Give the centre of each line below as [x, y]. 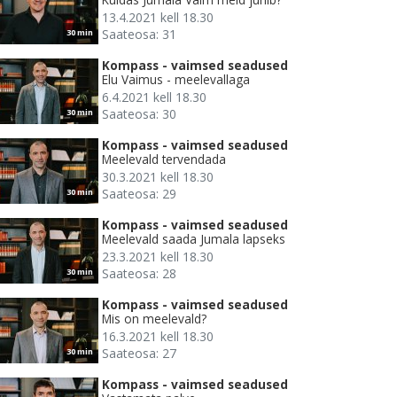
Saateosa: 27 [139, 354]
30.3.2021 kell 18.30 [158, 177]
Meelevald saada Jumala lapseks [194, 239]
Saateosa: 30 [139, 114]
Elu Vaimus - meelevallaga [176, 80]
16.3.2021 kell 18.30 [158, 337]
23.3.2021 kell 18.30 [158, 257]
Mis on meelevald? [154, 319]
